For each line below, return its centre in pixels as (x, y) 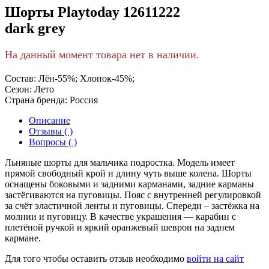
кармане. (23, 238)
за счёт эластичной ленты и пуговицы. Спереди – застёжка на (132, 206)
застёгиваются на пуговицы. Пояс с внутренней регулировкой (133, 195)
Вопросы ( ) (53, 142)
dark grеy (35, 29)
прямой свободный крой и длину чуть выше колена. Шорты (128, 174)
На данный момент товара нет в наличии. (102, 55)
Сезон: (18, 89)
